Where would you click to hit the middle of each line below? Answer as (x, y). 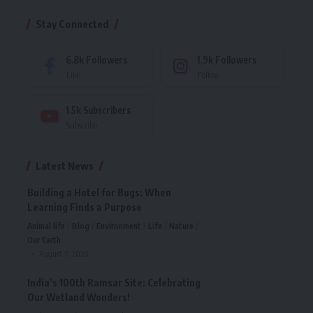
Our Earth (44, 240)
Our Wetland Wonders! (79, 297)
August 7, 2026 (64, 254)
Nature (181, 226)
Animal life (46, 226)
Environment (119, 226)
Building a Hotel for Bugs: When (99, 192)
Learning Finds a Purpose (85, 207)
